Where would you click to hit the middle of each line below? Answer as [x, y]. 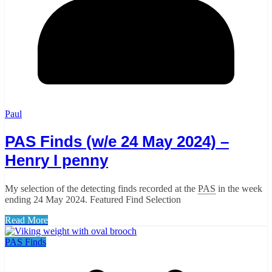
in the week [239, 188]
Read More [26, 220]
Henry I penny [56, 161]
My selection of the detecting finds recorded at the [101, 188]
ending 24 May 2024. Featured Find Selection [93, 199]
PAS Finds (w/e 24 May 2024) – [117, 142]
